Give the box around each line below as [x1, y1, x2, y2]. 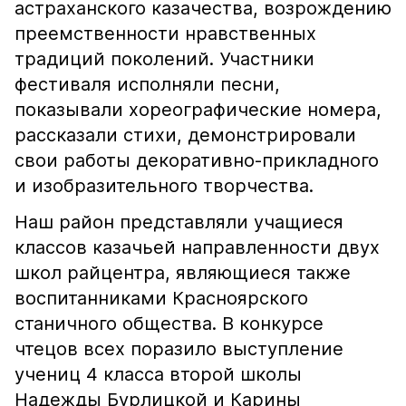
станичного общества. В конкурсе [14, 313, 324, 334]
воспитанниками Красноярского [14, 287, 308, 309]
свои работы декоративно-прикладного [14, 150, 379, 171]
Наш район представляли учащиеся [14, 211, 343, 233]
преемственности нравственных [14, 23, 316, 44]
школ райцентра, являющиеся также [14, 262, 351, 284]
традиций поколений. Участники [14, 48, 314, 70]
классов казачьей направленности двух [14, 237, 380, 258]
